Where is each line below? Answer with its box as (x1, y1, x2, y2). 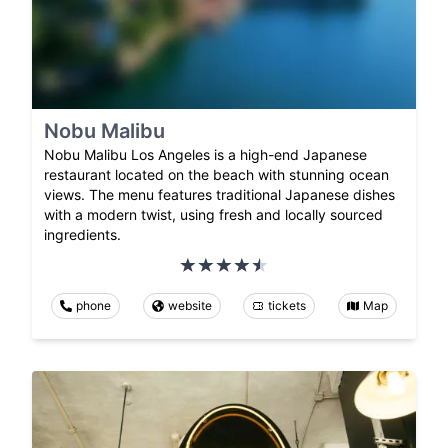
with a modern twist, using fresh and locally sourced (44, 206, 383, 224)
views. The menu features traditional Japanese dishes (44, 186, 395, 204)
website (167, 298, 212, 314)
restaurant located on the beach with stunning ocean (44, 166, 389, 184)
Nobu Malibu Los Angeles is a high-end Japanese (44, 146, 367, 164)
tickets (268, 298, 307, 314)
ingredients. (44, 226, 121, 244)
